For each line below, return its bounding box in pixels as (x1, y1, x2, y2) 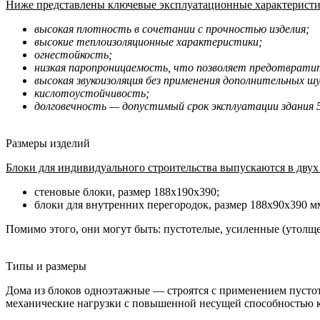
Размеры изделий (6, 136, 90, 149)
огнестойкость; (34, 48, 112, 61)
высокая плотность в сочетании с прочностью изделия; (34, 22, 309, 35)
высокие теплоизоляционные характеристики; (34, 35, 262, 48)
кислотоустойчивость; (34, 86, 149, 99)
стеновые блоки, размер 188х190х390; (34, 185, 219, 198)
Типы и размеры (6, 259, 86, 272)
